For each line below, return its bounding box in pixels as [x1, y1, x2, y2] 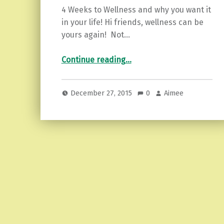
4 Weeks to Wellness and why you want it [61, 4, 211, 14]
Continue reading [61, 55, 125, 65]
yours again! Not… [61, 29, 130, 39]
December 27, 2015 [70, 88, 134, 97]
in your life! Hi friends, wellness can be [61, 17, 203, 27]
